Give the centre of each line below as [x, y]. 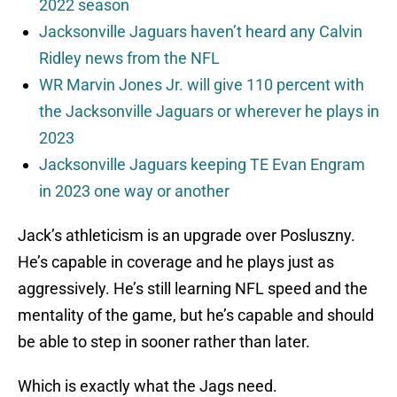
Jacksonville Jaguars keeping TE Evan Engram [202, 165]
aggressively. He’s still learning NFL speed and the [193, 289]
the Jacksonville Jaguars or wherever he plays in [209, 112]
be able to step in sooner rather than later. [164, 342]
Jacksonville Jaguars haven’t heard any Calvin [201, 32]
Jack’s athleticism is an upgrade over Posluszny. [187, 236]
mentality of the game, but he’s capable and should [196, 315]
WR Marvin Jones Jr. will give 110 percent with [202, 85]
